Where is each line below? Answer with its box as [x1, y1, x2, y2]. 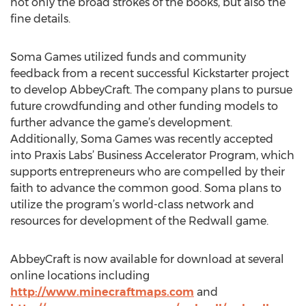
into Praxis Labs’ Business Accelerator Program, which [10, 149, 294, 162]
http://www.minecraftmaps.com [10, 286, 194, 298]
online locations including [10, 269, 150, 282]
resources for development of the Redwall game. [10, 214, 268, 227]
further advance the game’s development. [10, 116, 232, 129]
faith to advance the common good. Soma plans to [10, 182, 281, 195]
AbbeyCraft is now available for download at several [10, 253, 284, 266]
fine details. [10, 12, 70, 25]
